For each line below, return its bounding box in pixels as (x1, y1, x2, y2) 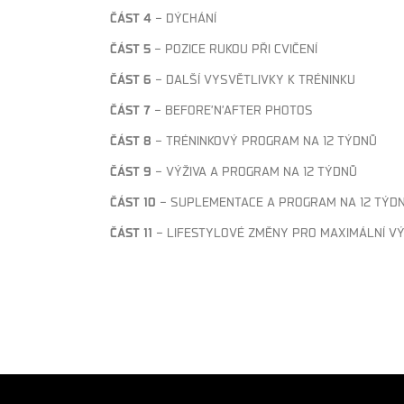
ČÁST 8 (110, 131, 151, 148)
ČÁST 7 (110, 100, 151, 117)
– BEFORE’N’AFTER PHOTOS (151, 100, 313, 117)
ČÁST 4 (110, 8, 151, 25)
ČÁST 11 (110, 223, 152, 240)
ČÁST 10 (110, 192, 156, 209)
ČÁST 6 (110, 69, 151, 87)
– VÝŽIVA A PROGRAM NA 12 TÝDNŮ (151, 161, 357, 179)
